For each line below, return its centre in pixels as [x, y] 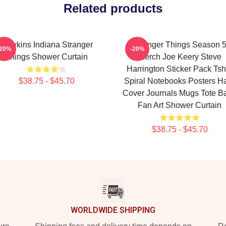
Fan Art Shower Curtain [180, 105]
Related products [113, 8]
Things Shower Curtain [46, 57]
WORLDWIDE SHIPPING [113, 210]
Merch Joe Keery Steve [180, 57]
